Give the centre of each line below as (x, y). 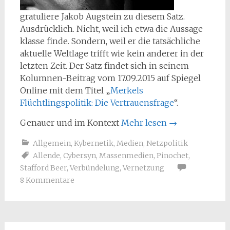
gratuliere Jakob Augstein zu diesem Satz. (102, 16)
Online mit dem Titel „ (65, 90)
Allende (46, 156)
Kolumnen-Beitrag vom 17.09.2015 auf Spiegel (110, 78)
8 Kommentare (47, 180)
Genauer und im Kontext (70, 123)
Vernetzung (143, 168)
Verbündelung (94, 168)
